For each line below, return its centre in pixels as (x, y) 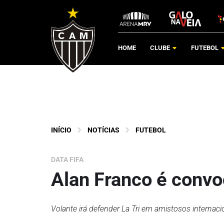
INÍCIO (61, 130)
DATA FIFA (67, 159)
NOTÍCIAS (103, 130)
